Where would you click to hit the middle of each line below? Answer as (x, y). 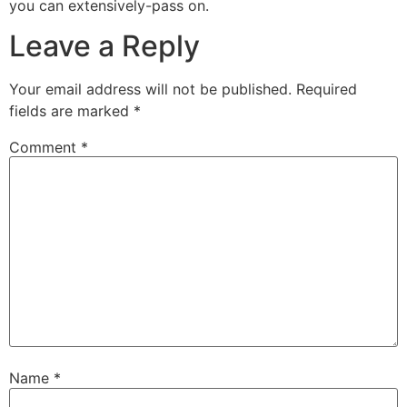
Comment (45, 147)
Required (327, 89)
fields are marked (71, 110)
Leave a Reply (104, 45)
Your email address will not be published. (150, 89)
